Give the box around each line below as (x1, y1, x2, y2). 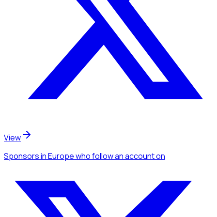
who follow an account (76, 150, 155, 161)
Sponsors (4, 150, 39, 161)
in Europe (39, 150, 74, 161)
